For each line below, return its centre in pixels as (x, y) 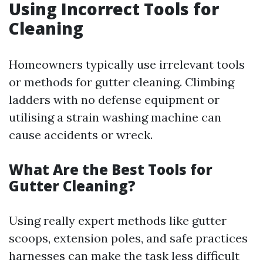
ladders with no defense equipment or (114, 100)
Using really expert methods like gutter (118, 220)
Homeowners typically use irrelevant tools (127, 64)
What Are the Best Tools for (111, 169)
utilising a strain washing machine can (115, 117)
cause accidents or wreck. (81, 135)
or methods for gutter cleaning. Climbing (122, 82)
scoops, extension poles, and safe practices (128, 238)
